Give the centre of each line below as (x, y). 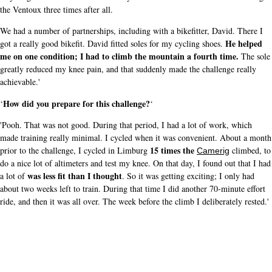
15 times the (173, 150)
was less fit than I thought (75, 175)
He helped (244, 44)
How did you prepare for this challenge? (76, 103)
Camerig (213, 150)
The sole (254, 56)
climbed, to (250, 150)
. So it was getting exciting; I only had (188, 175)
